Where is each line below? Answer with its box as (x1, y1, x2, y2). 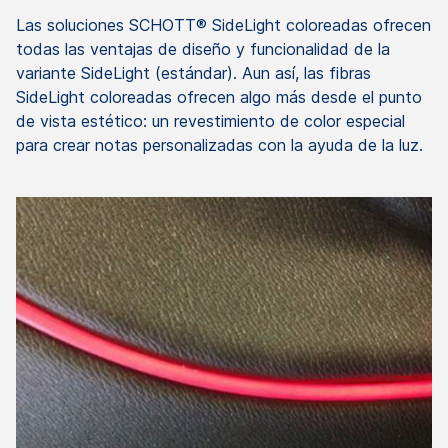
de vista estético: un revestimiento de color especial (16, 110, 405, 131)
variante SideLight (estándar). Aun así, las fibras (16, 62, 371, 83)
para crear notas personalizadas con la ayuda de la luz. (16, 134, 423, 155)
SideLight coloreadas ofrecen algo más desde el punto (16, 86, 422, 107)
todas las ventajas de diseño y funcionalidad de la (16, 38, 390, 59)
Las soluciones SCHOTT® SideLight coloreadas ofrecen (16, 14, 431, 35)
